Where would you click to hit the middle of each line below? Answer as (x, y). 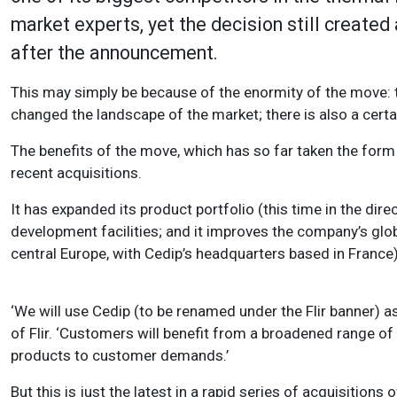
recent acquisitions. (76, 173)
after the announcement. (114, 53)
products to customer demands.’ (120, 356)
